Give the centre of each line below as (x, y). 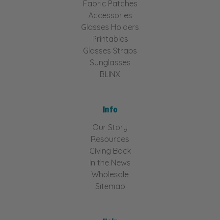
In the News (110, 162)
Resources (110, 139)
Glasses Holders (110, 27)
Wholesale (110, 174)
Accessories (110, 15)
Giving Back (110, 151)
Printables (110, 39)
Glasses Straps (110, 50)
